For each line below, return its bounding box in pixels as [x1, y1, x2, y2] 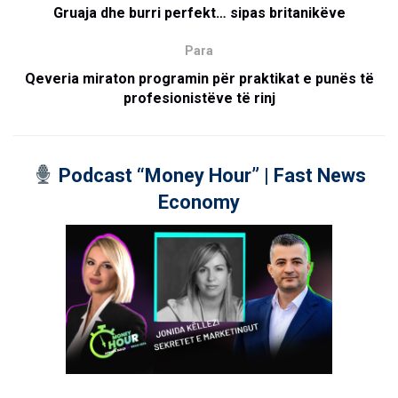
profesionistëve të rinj [123, 89, 275, 107]
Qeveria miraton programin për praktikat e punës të [24, 69, 374, 87]
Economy [158, 190, 240, 213]
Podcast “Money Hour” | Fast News [53, 163, 366, 187]
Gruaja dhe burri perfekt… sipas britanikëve [52, 4, 346, 21]
